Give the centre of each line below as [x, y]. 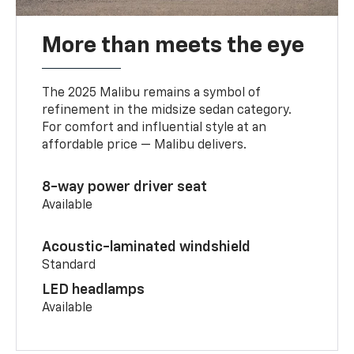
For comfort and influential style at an [154, 128]
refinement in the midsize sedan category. [167, 111]
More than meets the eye [173, 46]
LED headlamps [94, 290]
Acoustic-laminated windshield [147, 248]
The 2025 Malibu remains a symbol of [151, 94]
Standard [69, 266]
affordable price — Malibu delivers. [145, 146]
